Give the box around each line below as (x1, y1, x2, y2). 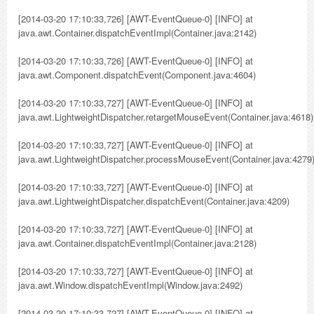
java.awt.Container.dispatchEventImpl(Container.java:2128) (18, 236, 257, 250)
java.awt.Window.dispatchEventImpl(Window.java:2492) (18, 278, 243, 292)
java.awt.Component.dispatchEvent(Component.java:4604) (18, 68, 256, 81)
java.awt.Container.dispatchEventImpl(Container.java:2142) (18, 26, 257, 39)
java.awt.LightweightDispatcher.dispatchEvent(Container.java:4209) (18, 194, 289, 207)
